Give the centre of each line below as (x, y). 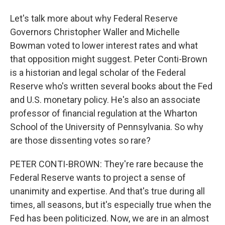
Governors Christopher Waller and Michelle (95, 32)
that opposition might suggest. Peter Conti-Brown (109, 59)
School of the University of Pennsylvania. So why (107, 127)
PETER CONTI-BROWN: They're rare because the (107, 164)
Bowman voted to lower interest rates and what (104, 45)
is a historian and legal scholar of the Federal (98, 73)
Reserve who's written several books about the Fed (111, 86)
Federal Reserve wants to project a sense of (98, 178)
